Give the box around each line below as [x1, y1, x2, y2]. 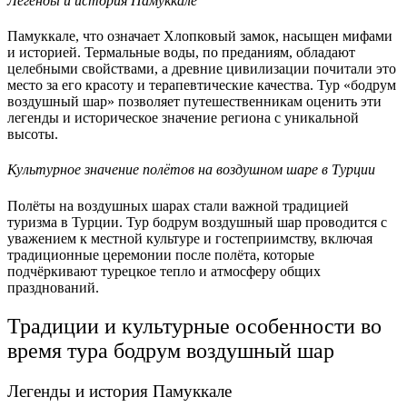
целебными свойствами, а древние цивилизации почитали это [7, 61, 396, 77]
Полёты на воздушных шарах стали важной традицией [7, 197, 349, 213]
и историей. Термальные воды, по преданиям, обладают [7, 45, 355, 61]
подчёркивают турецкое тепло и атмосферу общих [7, 263, 321, 279]
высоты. [7, 126, 58, 143]
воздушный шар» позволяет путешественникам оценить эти [7, 94, 382, 110]
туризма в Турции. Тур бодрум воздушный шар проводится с [7, 213, 387, 230]
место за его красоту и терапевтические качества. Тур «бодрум [7, 77, 396, 94]
